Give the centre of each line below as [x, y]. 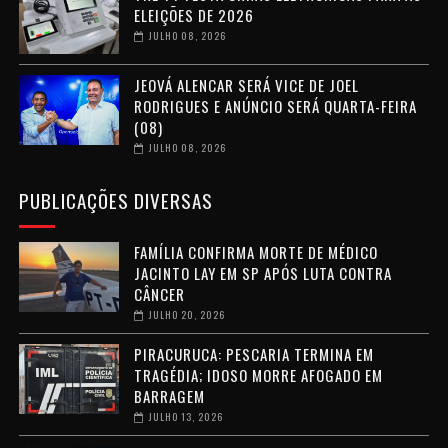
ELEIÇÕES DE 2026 [193, 14]
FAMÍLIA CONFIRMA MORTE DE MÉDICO [255, 251]
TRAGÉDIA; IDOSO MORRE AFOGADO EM [258, 374]
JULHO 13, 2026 [185, 416]
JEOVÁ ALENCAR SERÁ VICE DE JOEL [246, 84]
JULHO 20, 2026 [186, 314]
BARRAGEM [169, 395]
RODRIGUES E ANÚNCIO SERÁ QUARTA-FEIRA [275, 105]
